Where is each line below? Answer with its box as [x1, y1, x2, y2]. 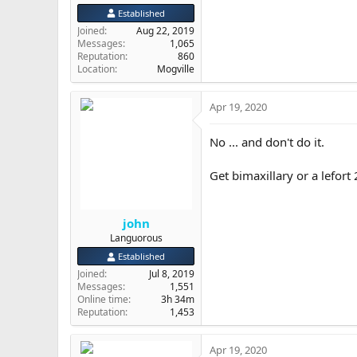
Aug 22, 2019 [136, 23, 194, 37]
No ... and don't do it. [210, 133, 324, 150]
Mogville [157, 61, 194, 76]
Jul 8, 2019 [149, 267, 194, 281]
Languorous [109, 231, 163, 245]
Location [77, 61, 115, 76]
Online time [77, 292, 128, 307]
